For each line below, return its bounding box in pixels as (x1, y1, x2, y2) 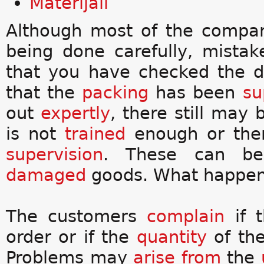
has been (148, 82, 243, 103)
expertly (41, 103, 110, 123)
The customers (6, 206, 147, 226)
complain (147, 206, 225, 226)
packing (82, 82, 149, 103)
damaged (6, 165, 86, 185)
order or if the (6, 227, 137, 247)
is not (6, 124, 65, 144)
